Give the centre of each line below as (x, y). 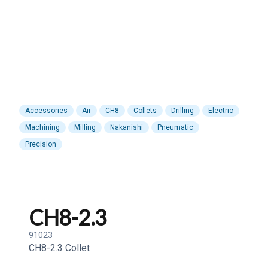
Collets (145, 111)
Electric (221, 111)
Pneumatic (175, 127)
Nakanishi (127, 127)
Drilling (182, 111)
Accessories (46, 111)
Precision (41, 144)
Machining (42, 127)
